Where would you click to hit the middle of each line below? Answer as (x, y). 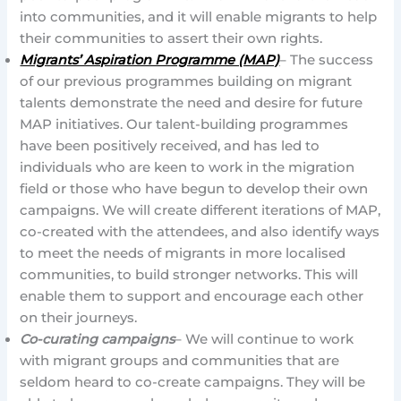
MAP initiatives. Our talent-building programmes (184, 125)
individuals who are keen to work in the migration (188, 168)
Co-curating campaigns (98, 340)
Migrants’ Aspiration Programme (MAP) (150, 60)
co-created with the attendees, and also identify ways (200, 232)
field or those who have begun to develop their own (194, 189)
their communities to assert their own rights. (173, 39)
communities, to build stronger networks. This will (189, 275)
